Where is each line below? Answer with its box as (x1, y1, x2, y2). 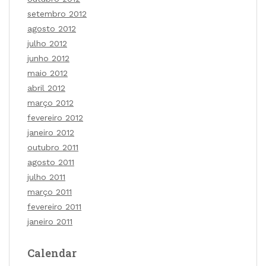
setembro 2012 (27, 8, 87, 18)
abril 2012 (27, 83, 65, 93)
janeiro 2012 (27, 127, 74, 137)
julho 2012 (27, 38, 67, 48)
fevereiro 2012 (27, 112, 83, 122)
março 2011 (27, 186, 72, 197)
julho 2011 (27, 172, 65, 182)
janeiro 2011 (27, 216, 72, 226)
